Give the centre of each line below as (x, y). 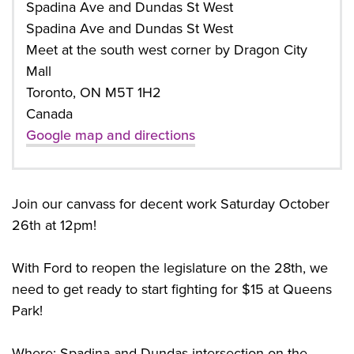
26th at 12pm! (54, 225)
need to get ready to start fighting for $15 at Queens (172, 289)
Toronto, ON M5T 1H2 (94, 92)
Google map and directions (111, 135)
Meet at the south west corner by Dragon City (167, 50)
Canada (49, 114)
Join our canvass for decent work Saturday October (171, 204)
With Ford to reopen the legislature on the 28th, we (170, 268)
